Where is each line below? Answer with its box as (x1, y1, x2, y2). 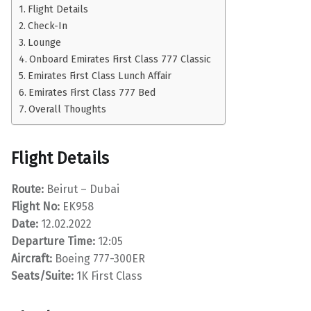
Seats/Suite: (11, 269, 74, 283)
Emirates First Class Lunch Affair (27, 69, 171, 82)
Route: (11, 182, 44, 196)
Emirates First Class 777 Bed (28, 85, 155, 99)
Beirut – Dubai (44, 182, 119, 196)
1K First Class (74, 269, 142, 283)
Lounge (27, 35, 61, 49)
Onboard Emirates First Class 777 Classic (28, 52, 211, 65)
